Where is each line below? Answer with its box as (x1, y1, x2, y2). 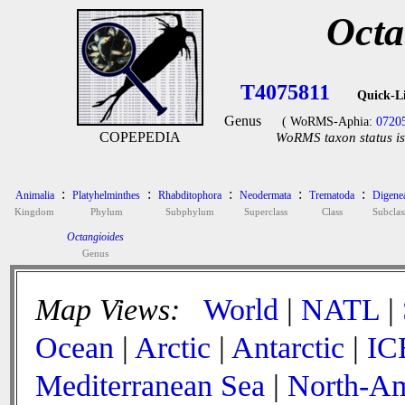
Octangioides (67, 231, 124, 243)
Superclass (243, 206, 287, 217)
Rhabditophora (158, 189, 221, 202)
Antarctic (231, 331, 344, 364)
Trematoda (309, 189, 354, 202)
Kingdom (14, 206, 54, 217)
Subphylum (165, 206, 214, 217)
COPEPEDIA (99, 129, 181, 145)
